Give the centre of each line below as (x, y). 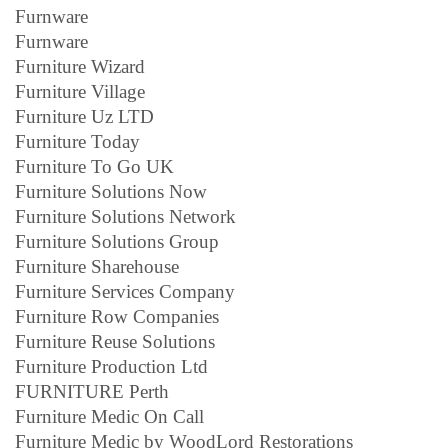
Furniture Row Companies (117, 316)
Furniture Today (77, 141)
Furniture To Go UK (94, 166)
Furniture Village (80, 91)
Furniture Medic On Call (109, 416)
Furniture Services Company (125, 291)
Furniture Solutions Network (125, 216)
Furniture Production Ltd (111, 366)
